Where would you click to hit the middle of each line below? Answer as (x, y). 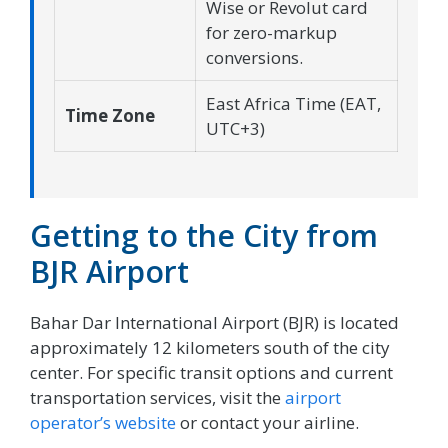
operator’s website (103, 422)
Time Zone (110, 116)
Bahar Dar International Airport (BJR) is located (214, 322)
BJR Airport (109, 271)
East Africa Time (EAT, (293, 104)
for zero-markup (271, 33)
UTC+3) (235, 129)
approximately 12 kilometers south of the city (210, 347)
